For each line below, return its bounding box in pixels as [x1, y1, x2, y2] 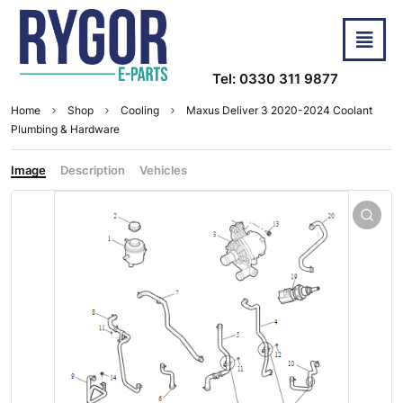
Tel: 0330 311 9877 [212, 70, 338, 88]
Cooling [121, 103, 159, 118]
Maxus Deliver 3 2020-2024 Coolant [186, 103, 372, 118]
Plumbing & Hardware [11, 122, 120, 137]
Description [60, 163, 125, 178]
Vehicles [139, 163, 187, 178]
